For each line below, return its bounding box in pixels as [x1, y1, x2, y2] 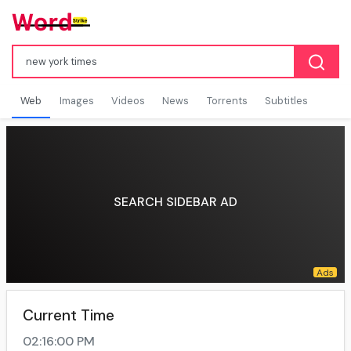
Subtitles [265, 94, 309, 108]
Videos [110, 94, 145, 108]
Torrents [206, 94, 248, 108]
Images [59, 94, 94, 108]
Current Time [23, 306, 114, 326]
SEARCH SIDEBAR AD [114, 193, 237, 210]
